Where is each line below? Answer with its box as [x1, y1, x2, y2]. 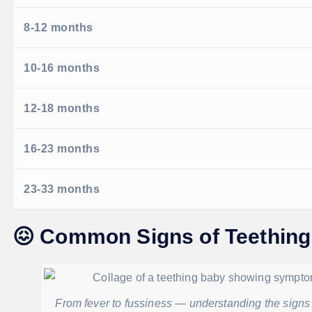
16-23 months [24, 143, 100, 155]
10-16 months [24, 62, 100, 75]
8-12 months [24, 22, 93, 34]
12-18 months [24, 102, 100, 115]
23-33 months [24, 183, 100, 196]
